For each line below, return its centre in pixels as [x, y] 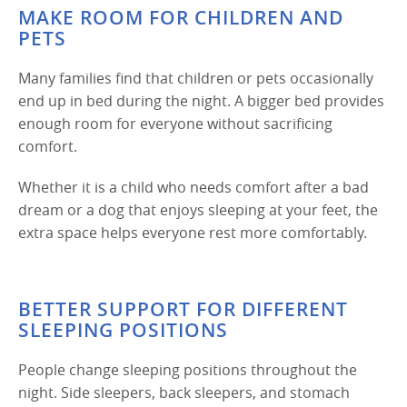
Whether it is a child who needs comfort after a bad [194, 187]
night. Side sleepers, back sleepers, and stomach [184, 392]
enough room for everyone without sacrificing [175, 123]
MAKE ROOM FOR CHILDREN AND [181, 17]
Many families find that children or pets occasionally [196, 78]
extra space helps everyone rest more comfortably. [193, 232]
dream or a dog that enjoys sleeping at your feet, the [198, 209]
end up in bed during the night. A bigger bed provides [201, 100]
